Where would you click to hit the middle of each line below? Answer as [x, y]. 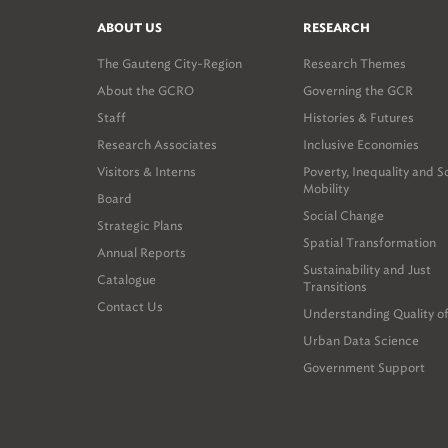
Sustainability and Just [367, 269]
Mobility [326, 188]
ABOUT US [129, 28]
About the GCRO [145, 90]
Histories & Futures [358, 117]
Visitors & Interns [146, 171]
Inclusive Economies [361, 144]
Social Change [343, 215]
